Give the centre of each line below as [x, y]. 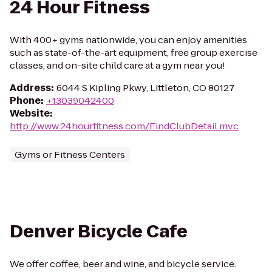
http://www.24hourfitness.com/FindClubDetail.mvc [124, 126]
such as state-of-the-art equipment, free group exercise [134, 53]
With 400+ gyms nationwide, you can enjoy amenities [128, 40]
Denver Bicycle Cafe [99, 232]
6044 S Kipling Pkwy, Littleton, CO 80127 [146, 88]
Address [30, 88]
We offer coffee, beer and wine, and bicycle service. [123, 264]
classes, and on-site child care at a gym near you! [117, 65]
